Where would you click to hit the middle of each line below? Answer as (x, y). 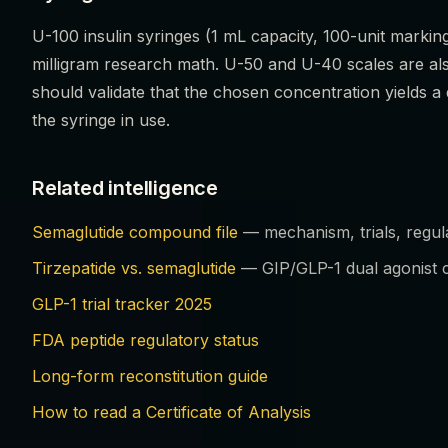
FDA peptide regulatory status (145, 340)
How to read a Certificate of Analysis (171, 412)
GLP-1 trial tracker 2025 (122, 304)
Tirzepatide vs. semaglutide (134, 268)
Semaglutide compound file (135, 232)
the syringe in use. (101, 120)
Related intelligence (125, 188)
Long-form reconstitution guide (150, 376)
